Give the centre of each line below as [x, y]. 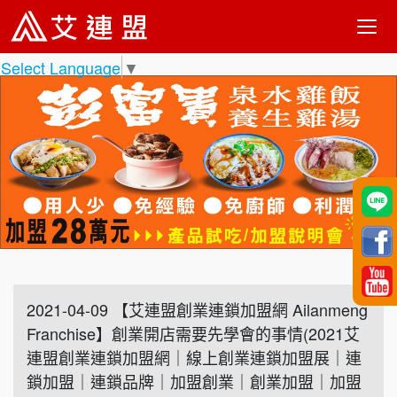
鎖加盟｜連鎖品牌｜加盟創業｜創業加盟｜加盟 [194, 381]
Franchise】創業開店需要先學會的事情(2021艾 [193, 334]
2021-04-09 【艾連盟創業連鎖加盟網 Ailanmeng [197, 310]
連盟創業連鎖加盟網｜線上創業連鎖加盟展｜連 [194, 358]
